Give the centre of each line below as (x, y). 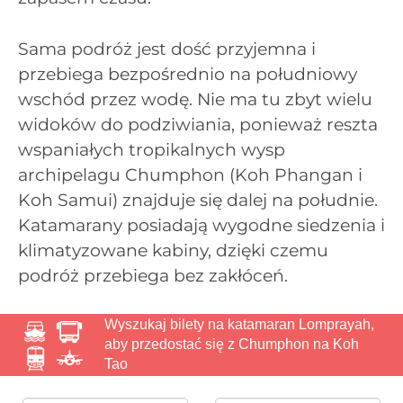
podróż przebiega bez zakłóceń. (153, 275)
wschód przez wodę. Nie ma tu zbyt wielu (195, 99)
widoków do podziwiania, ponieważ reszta (198, 124)
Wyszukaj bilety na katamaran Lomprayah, (239, 325)
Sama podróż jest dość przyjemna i (167, 49)
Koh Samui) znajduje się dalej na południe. (198, 200)
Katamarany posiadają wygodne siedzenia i (201, 225)
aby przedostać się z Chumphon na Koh (232, 345)
